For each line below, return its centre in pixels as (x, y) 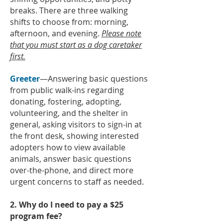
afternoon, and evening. (56, 33)
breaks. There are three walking (69, 10)
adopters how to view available (68, 147)
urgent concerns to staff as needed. (77, 182)
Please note (121, 33)
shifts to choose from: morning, (69, 22)
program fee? (36, 216)
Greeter (25, 79)
